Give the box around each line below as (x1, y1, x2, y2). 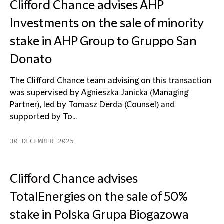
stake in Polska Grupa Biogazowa (10, 208, 189, 222)
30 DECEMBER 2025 (10, 137, 74, 145)
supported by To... (10, 112, 77, 121)
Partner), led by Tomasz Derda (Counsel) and (10, 100, 175, 109)
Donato (10, 53, 52, 67)
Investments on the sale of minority (10, 17, 203, 31)
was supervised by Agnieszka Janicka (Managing (10, 88, 188, 97)
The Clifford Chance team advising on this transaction (10, 76, 211, 85)
